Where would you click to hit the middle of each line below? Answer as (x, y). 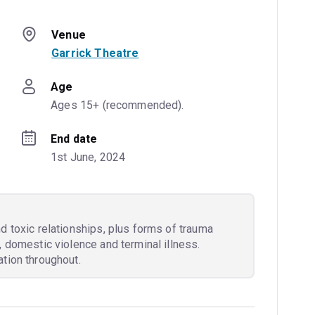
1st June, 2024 (88, 157)
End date (74, 139)
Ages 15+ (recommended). (117, 105)
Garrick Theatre (95, 53)
